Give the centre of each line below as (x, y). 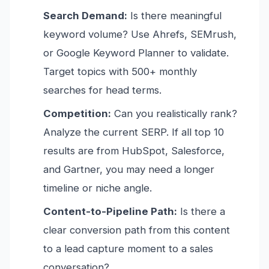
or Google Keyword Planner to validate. (136, 53)
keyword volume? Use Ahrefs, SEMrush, (140, 35)
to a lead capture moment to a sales (128, 249)
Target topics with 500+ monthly (120, 72)
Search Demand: (85, 16)
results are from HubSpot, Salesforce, (134, 151)
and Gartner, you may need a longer (129, 170)
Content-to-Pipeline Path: (110, 212)
